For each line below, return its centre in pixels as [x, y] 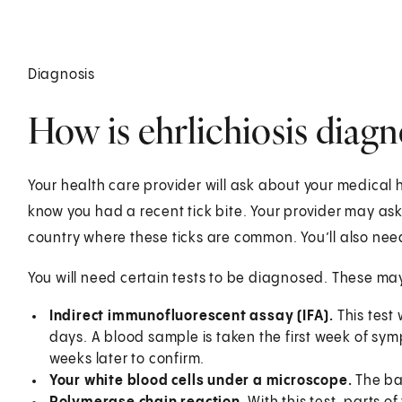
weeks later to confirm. [127, 359]
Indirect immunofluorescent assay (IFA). [193, 316]
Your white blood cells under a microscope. [202, 380]
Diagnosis [61, 74]
